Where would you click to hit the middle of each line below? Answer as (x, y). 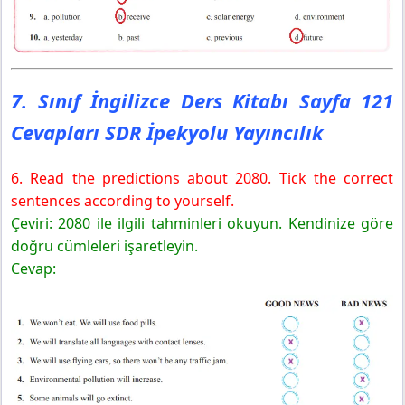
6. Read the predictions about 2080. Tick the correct (202, 178)
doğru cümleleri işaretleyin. (104, 245)
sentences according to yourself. (122, 200)
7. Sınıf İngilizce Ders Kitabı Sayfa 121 (202, 100)
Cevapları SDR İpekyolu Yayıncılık (167, 132)
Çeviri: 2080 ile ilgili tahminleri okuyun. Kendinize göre (202, 223)
